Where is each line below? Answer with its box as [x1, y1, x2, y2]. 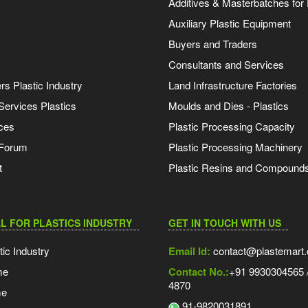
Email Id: [168, 243, 210, 259]
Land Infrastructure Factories [168, 78, 297, 93]
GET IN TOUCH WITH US [168, 216, 281, 230]
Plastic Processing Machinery [168, 140, 302, 155]
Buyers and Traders [168, 36, 257, 52]
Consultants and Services [168, 57, 284, 72]
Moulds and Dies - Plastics [168, 98, 289, 113]
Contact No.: [168, 264, 229, 280]
